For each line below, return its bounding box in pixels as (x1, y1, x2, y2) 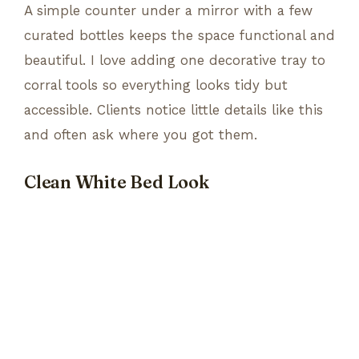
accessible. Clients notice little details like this (24, 101, 323, 118)
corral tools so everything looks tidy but (24, 76, 288, 93)
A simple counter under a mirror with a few (24, 2, 313, 18)
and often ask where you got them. (24, 126, 257, 143)
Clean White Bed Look (24, 171, 209, 193)
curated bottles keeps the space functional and (24, 26, 335, 43)
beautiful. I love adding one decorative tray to (24, 51, 325, 68)
